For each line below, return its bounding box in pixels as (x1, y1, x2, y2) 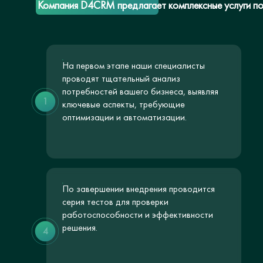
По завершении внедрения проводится (62, 183, 215, 195)
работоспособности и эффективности (62, 208, 213, 221)
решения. (62, 221, 97, 234)
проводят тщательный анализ (62, 72, 180, 85)
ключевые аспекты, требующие (62, 98, 185, 110)
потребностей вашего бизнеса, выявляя (62, 85, 218, 97)
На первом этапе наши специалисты (62, 59, 205, 72)
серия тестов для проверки (62, 195, 168, 208)
